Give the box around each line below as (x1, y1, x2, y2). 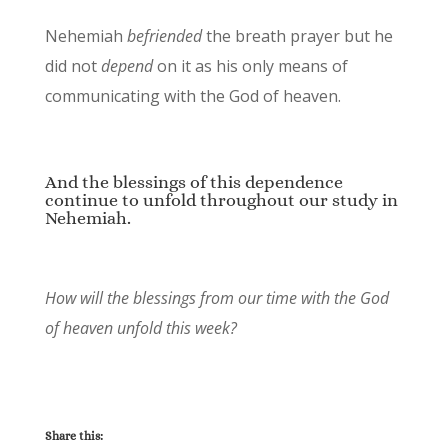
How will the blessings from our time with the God (44, 287, 389, 310)
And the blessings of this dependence (44, 172, 343, 193)
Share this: (44, 429, 103, 444)
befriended (126, 25, 202, 48)
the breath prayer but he (201, 25, 393, 48)
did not (44, 55, 101, 78)
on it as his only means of (152, 55, 348, 78)
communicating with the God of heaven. (44, 85, 341, 108)
